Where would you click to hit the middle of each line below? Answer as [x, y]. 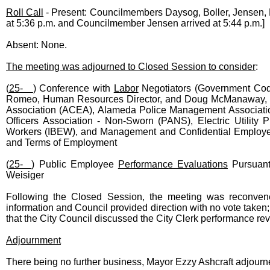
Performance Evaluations [173, 164]
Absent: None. [36, 45]
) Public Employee [75, 164]
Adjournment [33, 240]
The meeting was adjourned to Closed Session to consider [131, 67]
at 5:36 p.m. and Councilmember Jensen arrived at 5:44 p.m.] [135, 23]
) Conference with [73, 88]
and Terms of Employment [63, 143]
